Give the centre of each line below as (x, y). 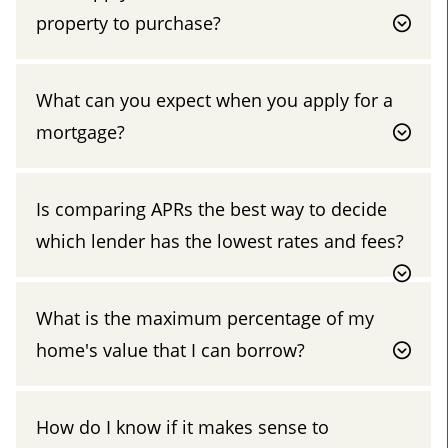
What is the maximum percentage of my (205, 317)
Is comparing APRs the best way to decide (211, 208)
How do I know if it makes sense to (182, 426)
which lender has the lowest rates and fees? (220, 240)
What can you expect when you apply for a (214, 99)
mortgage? (80, 131)
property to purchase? (128, 22)
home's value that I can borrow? (170, 349)
